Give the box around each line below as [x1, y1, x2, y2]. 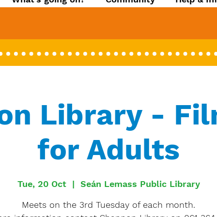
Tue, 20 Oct [17, 179, 66, 189]
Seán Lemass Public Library [80, 179, 200, 189]
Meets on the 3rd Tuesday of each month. [22, 200, 195, 210]
